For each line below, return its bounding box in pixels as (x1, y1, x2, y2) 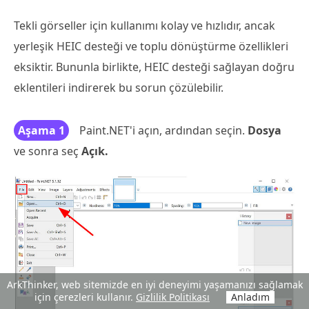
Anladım (231, 290, 270, 303)
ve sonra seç (14, 143, 81, 159)
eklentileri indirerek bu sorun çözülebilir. (14, 80, 223, 96)
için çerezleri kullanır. (34, 290, 136, 303)
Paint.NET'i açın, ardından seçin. (79, 123, 245, 139)
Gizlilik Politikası (136, 290, 210, 303)
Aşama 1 (18, 123, 65, 139)
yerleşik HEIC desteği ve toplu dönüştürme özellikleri (14, 39, 288, 54)
